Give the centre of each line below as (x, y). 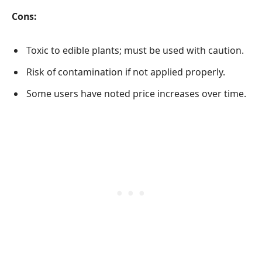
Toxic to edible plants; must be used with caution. (135, 51)
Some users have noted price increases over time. (136, 94)
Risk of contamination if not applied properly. (126, 72)
